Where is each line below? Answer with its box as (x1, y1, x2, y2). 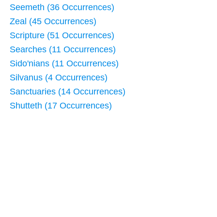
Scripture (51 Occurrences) (10, 30, 114, 40)
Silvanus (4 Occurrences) (10, 72, 108, 82)
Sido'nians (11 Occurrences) (10, 58, 119, 68)
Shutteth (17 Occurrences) (10, 100, 112, 110)
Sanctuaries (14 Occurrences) (10, 86, 125, 96)
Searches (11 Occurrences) (10, 44, 116, 54)
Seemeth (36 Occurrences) (10, 2, 114, 12)
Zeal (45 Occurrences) (10, 16, 96, 26)
